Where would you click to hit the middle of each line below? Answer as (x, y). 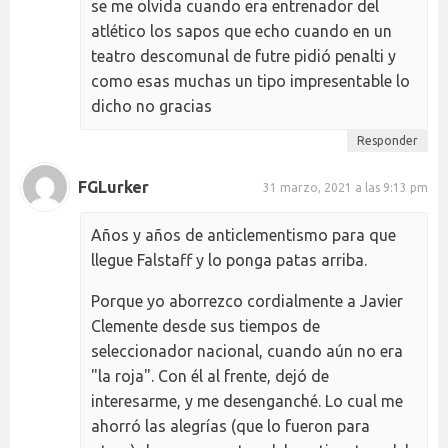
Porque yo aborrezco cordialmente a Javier (247, 301)
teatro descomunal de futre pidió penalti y (243, 56)
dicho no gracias (151, 106)
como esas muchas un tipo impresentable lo (250, 81)
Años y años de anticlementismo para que (243, 235)
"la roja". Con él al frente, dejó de (210, 376)
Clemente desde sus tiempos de (205, 326)
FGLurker (113, 186)
